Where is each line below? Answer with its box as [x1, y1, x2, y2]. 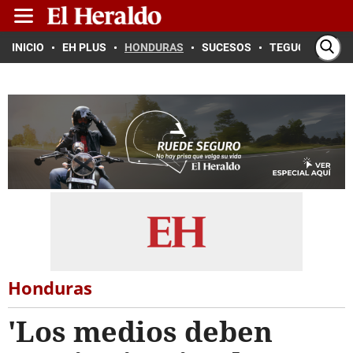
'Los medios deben [8, 312, 273, 351]
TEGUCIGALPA [269, 41, 343, 54]
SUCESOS [202, 41, 251, 54]
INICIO [12, 41, 44, 54]
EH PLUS [62, 41, 106, 54]
